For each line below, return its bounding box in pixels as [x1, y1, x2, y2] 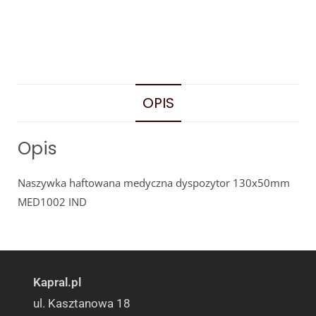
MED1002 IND [18, 194, 87, 209]
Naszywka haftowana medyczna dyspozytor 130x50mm [18, 175, 290, 190]
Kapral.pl [33, 274, 82, 289]
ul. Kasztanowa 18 [33, 296, 131, 310]
